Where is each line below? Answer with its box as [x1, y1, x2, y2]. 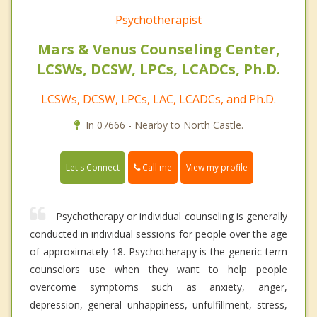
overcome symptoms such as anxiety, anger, [30, 280, 287, 294]
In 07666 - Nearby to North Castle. [85, 118, 243, 132]
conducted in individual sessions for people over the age [30, 227, 287, 241]
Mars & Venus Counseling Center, [37, 40, 280, 59]
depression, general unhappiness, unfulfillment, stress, [30, 298, 287, 312]
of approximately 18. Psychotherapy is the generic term [30, 245, 287, 259]
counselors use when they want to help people [30, 263, 287, 277]
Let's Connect [66, 161, 120, 174]
